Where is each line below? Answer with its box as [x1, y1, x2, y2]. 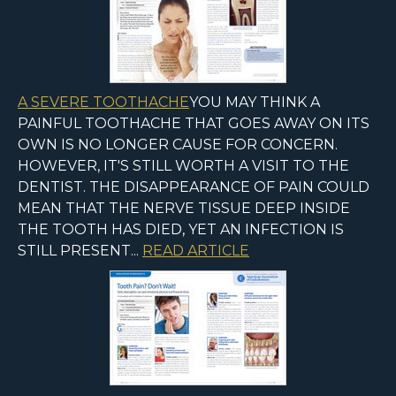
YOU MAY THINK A [189, 94, 320, 111]
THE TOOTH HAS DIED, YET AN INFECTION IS [18, 221, 344, 239]
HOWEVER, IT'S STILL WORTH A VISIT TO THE [18, 157, 349, 175]
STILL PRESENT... [18, 242, 142, 260]
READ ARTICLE [142, 242, 249, 260]
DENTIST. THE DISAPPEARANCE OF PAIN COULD [18, 179, 369, 196]
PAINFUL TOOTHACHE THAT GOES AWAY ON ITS [18, 115, 369, 133]
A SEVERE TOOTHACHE [18, 94, 189, 111]
